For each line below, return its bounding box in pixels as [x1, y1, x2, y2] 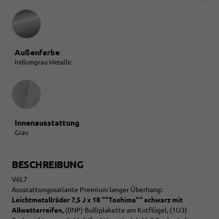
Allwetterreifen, [12, 206, 64, 214]
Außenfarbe [15, 47, 60, 57]
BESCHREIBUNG [12, 158, 83, 170]
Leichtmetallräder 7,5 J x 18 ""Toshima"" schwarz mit [12, 196, 183, 204]
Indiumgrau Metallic [15, 58, 72, 66]
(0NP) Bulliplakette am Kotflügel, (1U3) [64, 206, 187, 214]
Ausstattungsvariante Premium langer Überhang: [12, 185, 162, 194]
